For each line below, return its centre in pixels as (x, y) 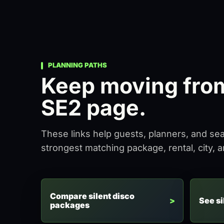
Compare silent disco (92, 196)
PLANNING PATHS (78, 65)
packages (69, 205)
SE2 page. (93, 107)
